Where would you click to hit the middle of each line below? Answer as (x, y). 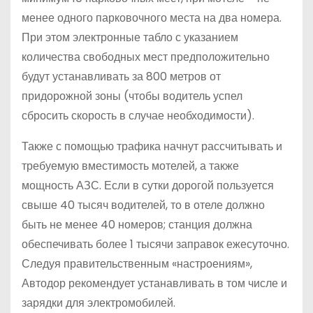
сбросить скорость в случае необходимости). (138, 116)
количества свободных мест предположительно (146, 57)
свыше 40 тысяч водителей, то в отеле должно (143, 205)
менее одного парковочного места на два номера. (152, 18)
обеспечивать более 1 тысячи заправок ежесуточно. (155, 245)
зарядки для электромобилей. (99, 303)
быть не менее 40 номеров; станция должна (137, 225)
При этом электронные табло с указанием (130, 38)
